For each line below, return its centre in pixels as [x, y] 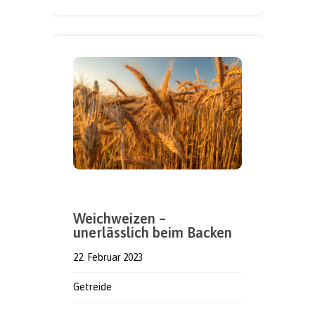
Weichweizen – [120, 218]
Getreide [92, 287]
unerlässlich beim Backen [153, 232]
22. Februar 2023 [108, 257]
